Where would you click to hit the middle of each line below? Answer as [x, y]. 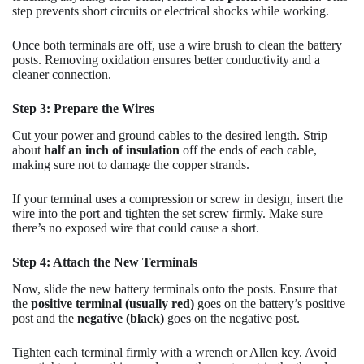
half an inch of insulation [112, 149]
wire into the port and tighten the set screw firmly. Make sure [167, 213]
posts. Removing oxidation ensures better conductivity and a [166, 60]
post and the [45, 318]
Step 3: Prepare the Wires [83, 109]
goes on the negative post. [232, 318]
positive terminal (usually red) [113, 303]
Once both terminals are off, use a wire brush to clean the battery [177, 45]
